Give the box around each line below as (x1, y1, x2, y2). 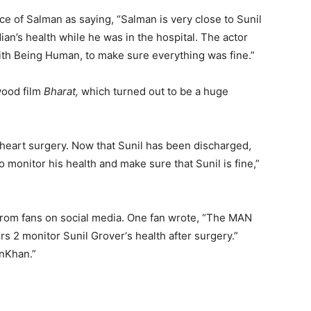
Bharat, (44, 85, 81, 98)
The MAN (206, 211, 252, 224)
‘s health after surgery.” (125, 229, 238, 242)
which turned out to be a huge (81, 85, 228, 98)
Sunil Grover (63, 229, 125, 242)
